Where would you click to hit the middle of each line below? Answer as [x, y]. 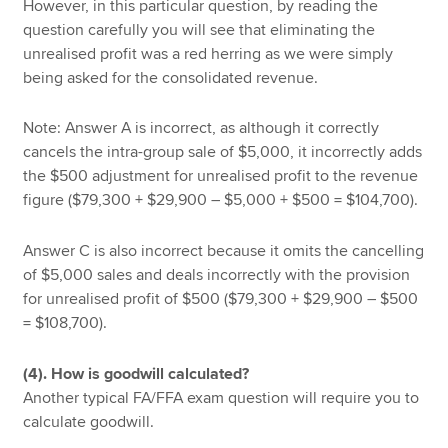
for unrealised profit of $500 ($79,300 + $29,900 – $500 [221, 299]
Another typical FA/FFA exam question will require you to [221, 397]
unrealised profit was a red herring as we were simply [208, 53]
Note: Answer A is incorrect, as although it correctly [201, 128]
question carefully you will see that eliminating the [199, 29]
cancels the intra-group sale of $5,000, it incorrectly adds [223, 152]
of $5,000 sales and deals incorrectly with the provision [217, 275]
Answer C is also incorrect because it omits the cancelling [224, 251]
